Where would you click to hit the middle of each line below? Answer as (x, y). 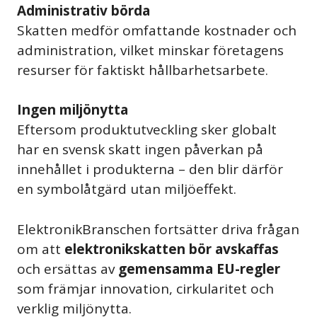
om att (41, 249)
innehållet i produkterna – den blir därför (150, 169)
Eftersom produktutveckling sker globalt (147, 130)
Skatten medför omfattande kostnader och (157, 30)
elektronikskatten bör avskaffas (172, 249)
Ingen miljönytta (73, 110)
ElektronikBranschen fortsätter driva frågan (158, 229)
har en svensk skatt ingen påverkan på (140, 150)
